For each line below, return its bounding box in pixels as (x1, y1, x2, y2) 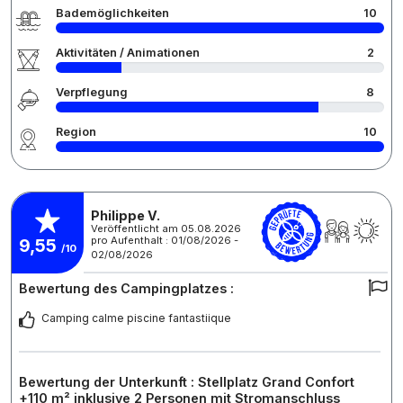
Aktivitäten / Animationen (56, 46, 200, 60)
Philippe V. (91, 207, 160, 223)
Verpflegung (56, 85, 128, 100)
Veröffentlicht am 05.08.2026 (91, 221, 241, 235)
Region (56, 125, 96, 139)
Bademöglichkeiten (56, 6, 169, 21)
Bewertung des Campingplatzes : (19, 281, 234, 297)
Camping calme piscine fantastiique (41, 311, 231, 326)
